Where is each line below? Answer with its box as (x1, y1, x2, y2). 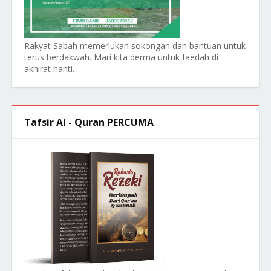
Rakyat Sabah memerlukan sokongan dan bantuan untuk (24, 40, 246, 51)
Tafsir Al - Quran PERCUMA (24, 116, 154, 129)
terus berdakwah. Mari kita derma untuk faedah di (24, 51, 218, 63)
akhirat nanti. (24, 63, 74, 74)
